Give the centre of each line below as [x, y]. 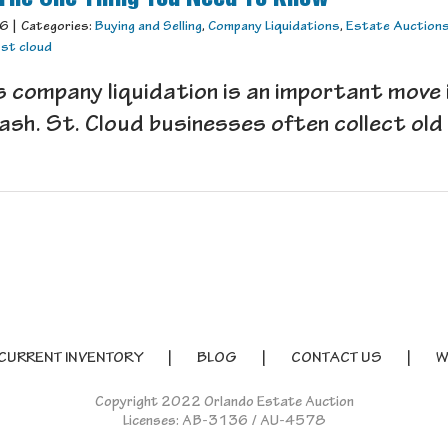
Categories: [58, 27]
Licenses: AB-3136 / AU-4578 [224, 423]
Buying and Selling [148, 27]
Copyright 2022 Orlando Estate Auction [224, 404]
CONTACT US [336, 359]
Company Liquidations [274, 27]
